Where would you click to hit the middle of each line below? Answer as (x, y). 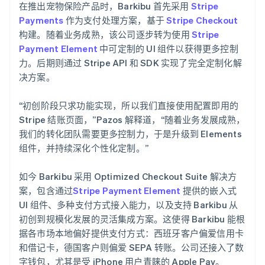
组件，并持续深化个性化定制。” (84, 148)
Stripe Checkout (202, 20)
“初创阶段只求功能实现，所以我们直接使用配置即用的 (129, 105)
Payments (41, 20)
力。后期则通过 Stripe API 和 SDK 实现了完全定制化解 (130, 62)
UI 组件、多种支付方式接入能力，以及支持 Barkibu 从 (129, 204)
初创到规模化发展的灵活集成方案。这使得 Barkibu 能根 (132, 219)
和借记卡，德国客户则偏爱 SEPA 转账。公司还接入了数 (132, 247)
